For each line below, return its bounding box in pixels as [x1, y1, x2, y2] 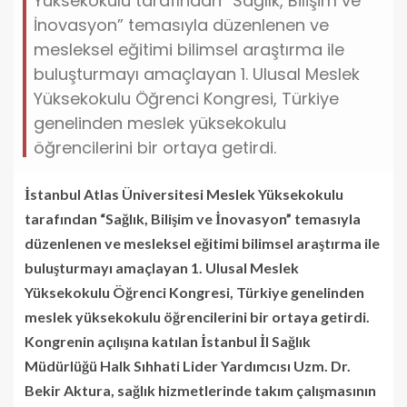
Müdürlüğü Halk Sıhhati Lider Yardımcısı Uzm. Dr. [25, 356, 351, 374]
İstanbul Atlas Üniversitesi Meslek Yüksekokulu [25, 184, 343, 203]
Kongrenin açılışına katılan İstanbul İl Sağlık [25, 332, 311, 350]
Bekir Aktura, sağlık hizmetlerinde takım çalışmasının [25, 381, 376, 399]
